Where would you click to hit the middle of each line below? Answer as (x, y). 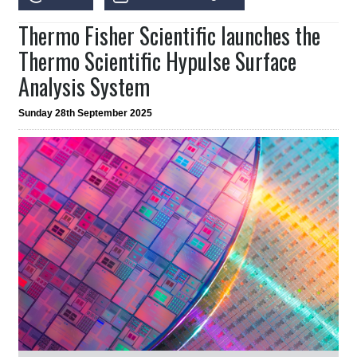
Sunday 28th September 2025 (86, 114)
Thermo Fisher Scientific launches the (170, 36)
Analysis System (84, 87)
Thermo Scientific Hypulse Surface (158, 61)
